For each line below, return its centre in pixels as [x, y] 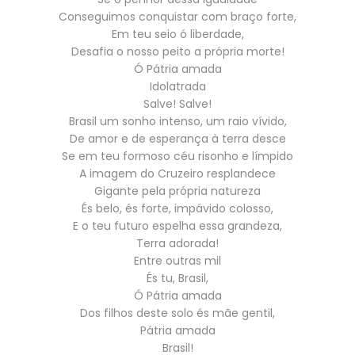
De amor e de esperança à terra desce [177, 138]
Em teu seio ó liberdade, [177, 34]
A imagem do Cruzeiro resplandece [177, 173]
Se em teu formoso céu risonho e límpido [177, 156]
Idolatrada [177, 86]
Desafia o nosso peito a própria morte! [177, 51]
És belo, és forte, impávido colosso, [177, 208]
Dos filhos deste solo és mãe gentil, [177, 313]
